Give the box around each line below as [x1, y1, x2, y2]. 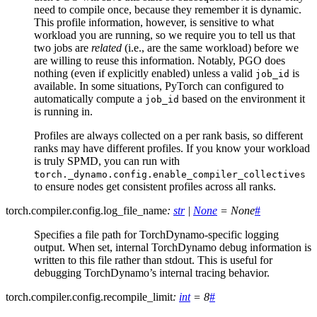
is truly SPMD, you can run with [34, 155, 180, 168]
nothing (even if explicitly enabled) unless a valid [34, 67, 255, 80]
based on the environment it [179, 93, 305, 105]
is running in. [34, 105, 93, 118]
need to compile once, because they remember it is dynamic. [34, 4, 301, 16]
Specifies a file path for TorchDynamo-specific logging [34, 229, 279, 241]
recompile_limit [103, 291, 173, 304]
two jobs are [34, 42, 91, 54]
